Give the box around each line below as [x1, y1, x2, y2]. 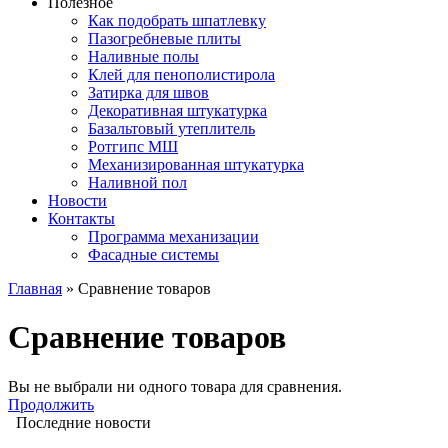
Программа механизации [88, 227, 259, 245]
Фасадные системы [88, 245, 219, 263]
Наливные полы [88, 47, 199, 65]
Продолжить [8, 395, 94, 413]
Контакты [48, 209, 115, 227]
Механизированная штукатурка [88, 155, 304, 173]
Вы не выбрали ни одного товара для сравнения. [8, 377, 342, 395]
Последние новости [16, 413, 151, 431]
